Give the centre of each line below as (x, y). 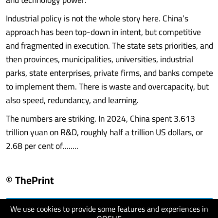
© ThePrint (30, 180)
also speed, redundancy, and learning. (72, 100)
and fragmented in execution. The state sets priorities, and (109, 45)
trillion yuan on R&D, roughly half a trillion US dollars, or (104, 132)
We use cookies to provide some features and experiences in (109, 209)
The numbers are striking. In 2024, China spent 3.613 (100, 118)
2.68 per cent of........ (42, 146)
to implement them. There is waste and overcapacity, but (107, 86)
